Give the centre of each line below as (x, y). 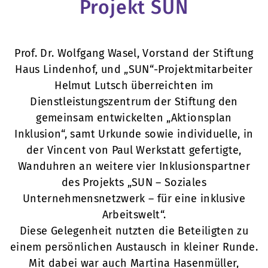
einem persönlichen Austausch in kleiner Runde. (134, 247)
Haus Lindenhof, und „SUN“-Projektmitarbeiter (134, 69)
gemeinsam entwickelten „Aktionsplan (134, 118)
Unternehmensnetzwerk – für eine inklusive (134, 198)
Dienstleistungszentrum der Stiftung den (134, 101)
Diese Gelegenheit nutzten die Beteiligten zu (134, 231)
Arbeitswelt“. (134, 214)
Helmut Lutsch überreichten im (134, 85)
